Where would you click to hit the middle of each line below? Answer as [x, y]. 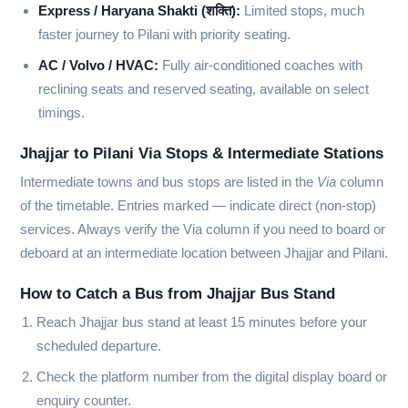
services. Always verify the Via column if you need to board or [203, 229]
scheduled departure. [99, 346]
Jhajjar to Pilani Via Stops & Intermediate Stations [202, 154]
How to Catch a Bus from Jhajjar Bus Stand [178, 294]
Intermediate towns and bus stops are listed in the [168, 182]
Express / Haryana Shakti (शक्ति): [139, 11]
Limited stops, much [302, 11]
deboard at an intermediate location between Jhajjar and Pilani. [204, 253]
